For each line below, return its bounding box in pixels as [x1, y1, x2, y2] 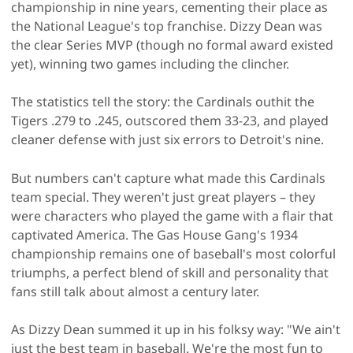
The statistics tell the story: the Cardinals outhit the [11, 92, 314, 110]
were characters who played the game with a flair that [11, 206, 333, 225]
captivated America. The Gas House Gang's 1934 [11, 225, 298, 243]
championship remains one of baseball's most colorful [11, 244, 336, 262]
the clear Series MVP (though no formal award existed [11, 35, 333, 54]
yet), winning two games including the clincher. [11, 54, 289, 72]
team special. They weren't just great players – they [11, 188, 315, 206]
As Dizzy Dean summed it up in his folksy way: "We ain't [11, 320, 340, 338]
